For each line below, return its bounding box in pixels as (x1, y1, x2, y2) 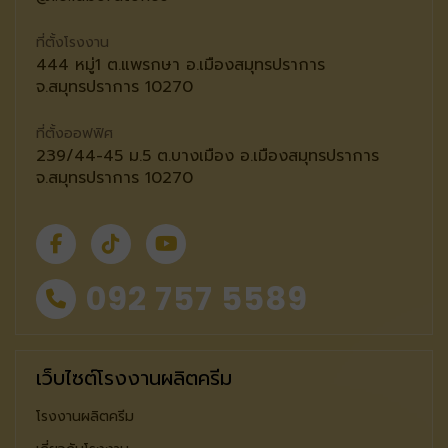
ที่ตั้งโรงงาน (36, 32, 109, 54)
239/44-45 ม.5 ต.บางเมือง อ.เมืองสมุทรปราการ (36, 144, 379, 169)
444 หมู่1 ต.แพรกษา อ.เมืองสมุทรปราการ (36, 53, 325, 78)
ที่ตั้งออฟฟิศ (36, 123, 113, 145)
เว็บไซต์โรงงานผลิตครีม (36, 363, 232, 394)
